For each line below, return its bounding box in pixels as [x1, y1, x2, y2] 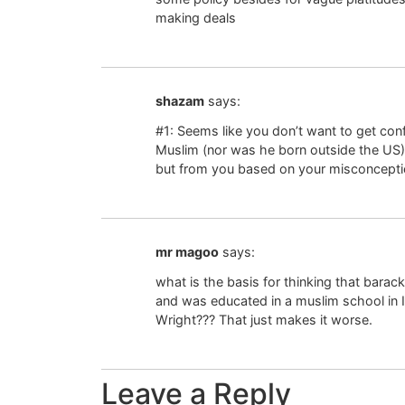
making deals [155, 10, 236, 26]
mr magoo [155, 244, 219, 260]
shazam [155, 93, 204, 109]
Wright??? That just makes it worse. [155, 311, 372, 327]
